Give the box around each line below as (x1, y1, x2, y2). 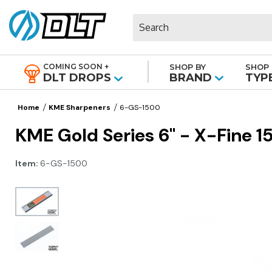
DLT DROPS (42, 71, 111, 84)
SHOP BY (169, 62, 206, 72)
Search (133, 14, 162, 25)
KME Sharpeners (49, 103, 110, 112)
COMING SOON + (42, 62, 109, 71)
